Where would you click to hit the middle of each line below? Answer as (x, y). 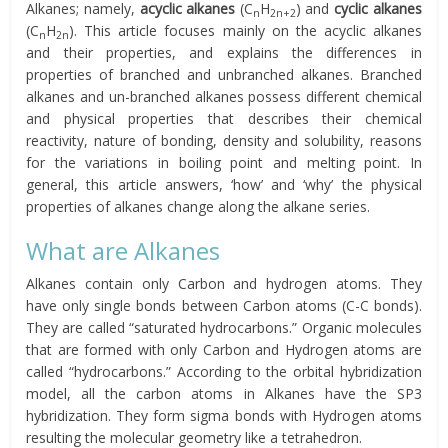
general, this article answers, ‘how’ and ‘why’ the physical (224, 184)
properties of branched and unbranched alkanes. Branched (224, 74)
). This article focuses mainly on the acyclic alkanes (245, 30)
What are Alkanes (123, 250)
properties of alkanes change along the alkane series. (198, 206)
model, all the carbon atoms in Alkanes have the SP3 (224, 393)
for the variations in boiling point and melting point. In (224, 162)
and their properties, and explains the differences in (224, 52)
